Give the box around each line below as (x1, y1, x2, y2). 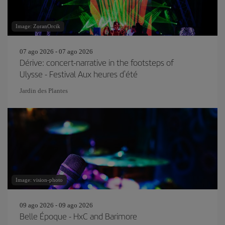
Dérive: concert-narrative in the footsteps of (20, 56, 174, 68)
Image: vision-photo (16, 177, 63, 183)
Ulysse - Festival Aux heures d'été (20, 68, 138, 80)
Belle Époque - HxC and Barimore (20, 210, 137, 222)
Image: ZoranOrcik (16, 23, 60, 29)
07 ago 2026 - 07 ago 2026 (20, 48, 93, 55)
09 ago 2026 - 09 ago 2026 (20, 201, 93, 209)
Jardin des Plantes (20, 87, 68, 94)
